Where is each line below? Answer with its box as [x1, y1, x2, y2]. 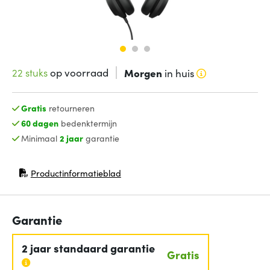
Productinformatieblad [30, 167, 121, 180]
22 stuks [12, 64, 48, 80]
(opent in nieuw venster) [19, 171, 113, 184]
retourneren [46, 102, 95, 115]
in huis [162, 65, 194, 80]
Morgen [124, 65, 162, 80]
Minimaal [20, 131, 60, 144]
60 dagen [20, 116, 58, 129]
